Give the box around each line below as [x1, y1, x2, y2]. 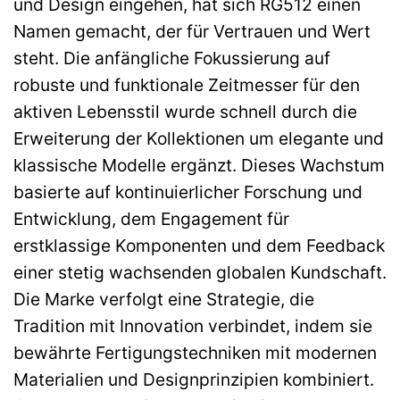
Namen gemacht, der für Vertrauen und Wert [13, 21, 371, 43]
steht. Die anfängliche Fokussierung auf [13, 47, 330, 70]
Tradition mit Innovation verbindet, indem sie [13, 315, 372, 337]
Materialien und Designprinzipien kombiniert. [13, 369, 374, 391]
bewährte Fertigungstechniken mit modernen [13, 342, 377, 364]
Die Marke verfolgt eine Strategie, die [13, 288, 314, 311]
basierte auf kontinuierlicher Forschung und [13, 181, 362, 204]
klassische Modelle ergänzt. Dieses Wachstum [13, 154, 385, 177]
